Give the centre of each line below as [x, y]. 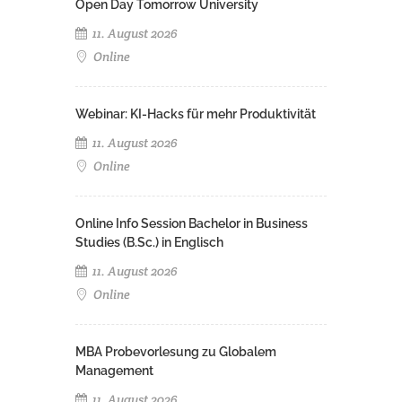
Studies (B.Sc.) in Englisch [149, 242]
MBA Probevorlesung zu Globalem [176, 352]
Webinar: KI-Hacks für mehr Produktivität [196, 114]
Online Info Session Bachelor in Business [192, 223]
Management [114, 371]
